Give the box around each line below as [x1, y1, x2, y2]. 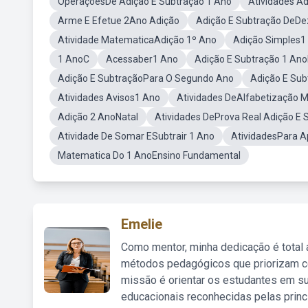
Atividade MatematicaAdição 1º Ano [58, 34, 217, 45]
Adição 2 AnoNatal [58, 111, 138, 122]
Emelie [121, 216, 162, 232]
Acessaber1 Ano [106, 54, 178, 65]
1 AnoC [58, 54, 89, 65]
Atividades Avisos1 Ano [58, 92, 160, 103]
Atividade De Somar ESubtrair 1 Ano [58, 131, 214, 142]
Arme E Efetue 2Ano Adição [58, 15, 179, 26]
